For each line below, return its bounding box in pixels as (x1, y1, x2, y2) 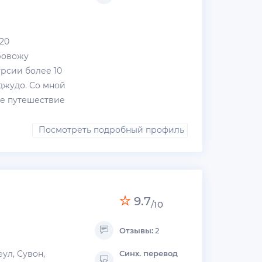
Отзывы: (119, 226, 154, 236)
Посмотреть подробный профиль (39, 125, 184, 136)
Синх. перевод (119, 249, 178, 258)
